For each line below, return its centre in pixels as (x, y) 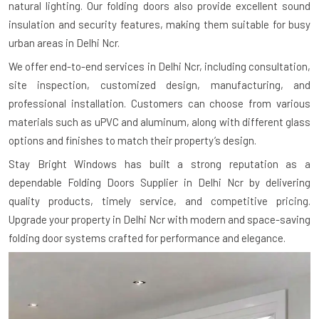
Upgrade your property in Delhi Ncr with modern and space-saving (159, 219)
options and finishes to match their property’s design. (132, 140)
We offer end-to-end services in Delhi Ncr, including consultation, (159, 66)
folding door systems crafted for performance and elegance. (147, 238)
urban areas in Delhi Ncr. (64, 43)
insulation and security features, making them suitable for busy (159, 24)
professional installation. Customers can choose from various (159, 103)
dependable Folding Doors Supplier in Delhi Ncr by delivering (159, 182)
